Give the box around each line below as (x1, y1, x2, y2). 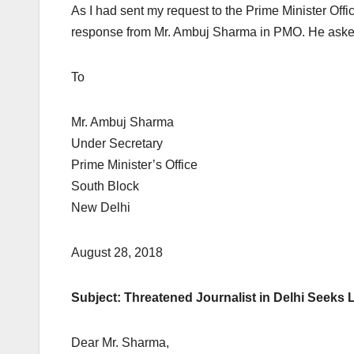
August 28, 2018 (71, 246, 163, 260)
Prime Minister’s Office (71, 158, 198, 172)
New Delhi (71, 201, 130, 215)
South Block (71, 179, 139, 194)
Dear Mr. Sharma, (71, 336, 169, 350)
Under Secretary (71, 137, 163, 151)
